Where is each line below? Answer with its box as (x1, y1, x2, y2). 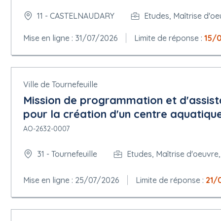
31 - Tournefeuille (37, 149, 97, 159)
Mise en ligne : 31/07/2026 (23, 33, 118, 43)
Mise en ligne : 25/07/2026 (23, 175, 119, 185)
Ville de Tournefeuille (23, 79, 98, 89)
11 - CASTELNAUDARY (37, 11, 114, 21)
